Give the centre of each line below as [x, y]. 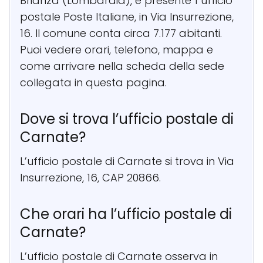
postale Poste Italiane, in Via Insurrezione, [127, 17]
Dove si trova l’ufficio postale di [127, 119]
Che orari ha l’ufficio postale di [126, 214]
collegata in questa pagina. [93, 83]
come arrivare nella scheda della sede [122, 66]
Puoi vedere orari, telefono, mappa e [117, 50]
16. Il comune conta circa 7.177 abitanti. [121, 33]
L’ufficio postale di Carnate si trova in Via [127, 161]
